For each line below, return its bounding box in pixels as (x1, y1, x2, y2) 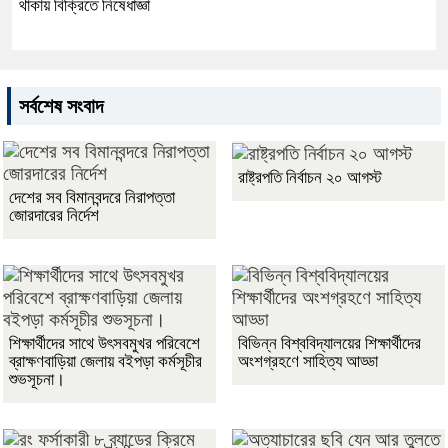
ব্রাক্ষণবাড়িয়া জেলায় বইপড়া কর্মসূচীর (9, 352, 202, 371)
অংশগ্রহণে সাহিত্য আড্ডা (238, 352, 378, 371)
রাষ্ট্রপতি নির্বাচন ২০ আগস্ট (238, 167, 382, 187)
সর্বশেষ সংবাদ (19, 95, 103, 117)
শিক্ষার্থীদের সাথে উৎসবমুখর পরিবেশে (9, 334, 200, 353)
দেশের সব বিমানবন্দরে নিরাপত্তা (9, 188, 175, 207)
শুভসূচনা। (9, 370, 65, 389)
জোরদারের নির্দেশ (9, 206, 99, 225)
